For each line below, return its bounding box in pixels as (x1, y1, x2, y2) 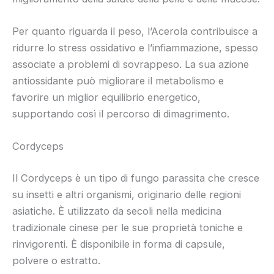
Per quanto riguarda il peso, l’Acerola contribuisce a (12, 25, 257, 38)
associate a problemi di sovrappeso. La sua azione (12, 58, 249, 71)
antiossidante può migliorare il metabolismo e (12, 75, 224, 87)
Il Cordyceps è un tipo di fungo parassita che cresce (12, 171, 259, 184)
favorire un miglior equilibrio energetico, (12, 91, 201, 104)
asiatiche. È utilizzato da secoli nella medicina (12, 204, 221, 217)
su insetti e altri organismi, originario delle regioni (12, 188, 241, 201)
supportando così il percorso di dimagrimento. (12, 108, 229, 120)
